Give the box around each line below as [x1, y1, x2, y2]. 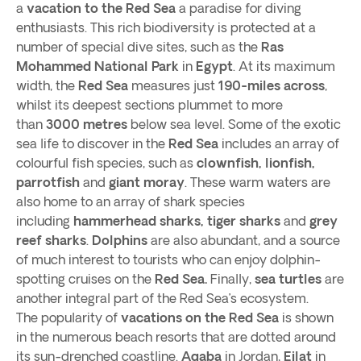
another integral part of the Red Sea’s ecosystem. [16, 291, 309, 305]
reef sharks [16, 233, 86, 247]
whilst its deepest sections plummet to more [16, 98, 283, 112]
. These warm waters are [185, 175, 330, 189]
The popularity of [16, 310, 121, 325]
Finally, [207, 272, 255, 286]
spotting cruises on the [16, 272, 155, 286]
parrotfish [16, 175, 80, 189]
